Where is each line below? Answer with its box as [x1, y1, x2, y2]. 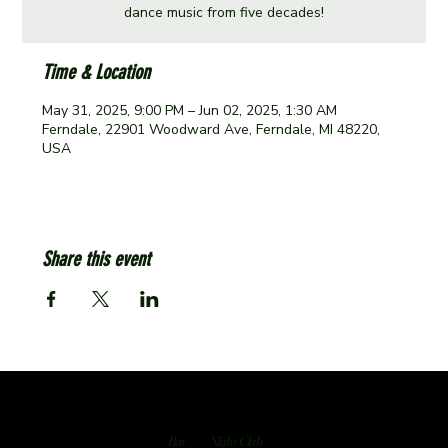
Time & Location [42, 60, 151, 85]
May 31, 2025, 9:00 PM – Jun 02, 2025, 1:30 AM [42, 101, 338, 121]
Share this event [42, 247, 151, 272]
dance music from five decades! [124, 3, 324, 23]
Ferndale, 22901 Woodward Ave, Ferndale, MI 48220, [42, 120, 381, 140]
